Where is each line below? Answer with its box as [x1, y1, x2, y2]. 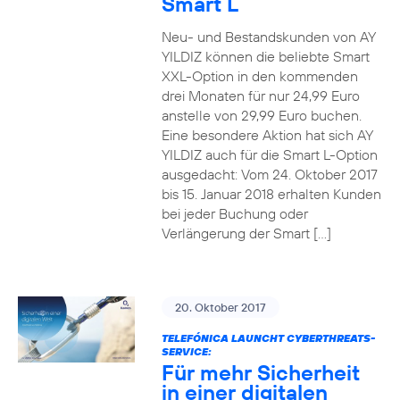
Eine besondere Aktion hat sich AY [161, 126, 373, 144]
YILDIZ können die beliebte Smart [161, 47, 370, 65]
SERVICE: [161, 345, 212, 358]
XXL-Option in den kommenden [161, 67, 358, 85]
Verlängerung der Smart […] [161, 224, 331, 242]
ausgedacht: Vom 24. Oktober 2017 [161, 165, 378, 183]
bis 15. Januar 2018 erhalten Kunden [161, 185, 381, 203]
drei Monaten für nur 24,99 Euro [161, 87, 360, 104]
